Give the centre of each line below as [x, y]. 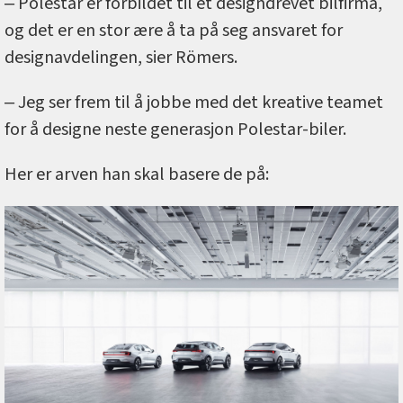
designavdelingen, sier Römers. [121, 58]
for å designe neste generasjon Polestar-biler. [177, 130]
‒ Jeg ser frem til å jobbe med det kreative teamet [194, 103]
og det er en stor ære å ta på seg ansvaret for [174, 31]
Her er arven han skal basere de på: [137, 175]
